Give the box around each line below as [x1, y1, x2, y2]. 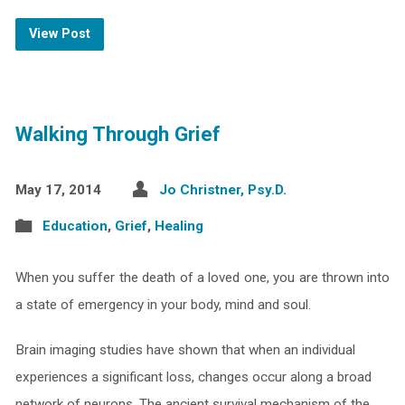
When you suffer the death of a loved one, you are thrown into [14, 269, 391, 286]
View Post [28, 26, 90, 42]
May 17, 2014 [14, 182, 101, 198]
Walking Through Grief [14, 122, 221, 146]
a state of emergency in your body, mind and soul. [14, 297, 315, 313]
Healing [154, 218, 203, 234]
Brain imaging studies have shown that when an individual [14, 342, 355, 358]
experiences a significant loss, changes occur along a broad [14, 369, 372, 385]
